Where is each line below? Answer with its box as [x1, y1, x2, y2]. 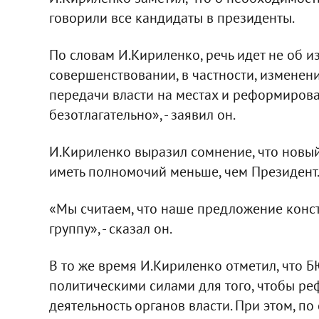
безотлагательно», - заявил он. [48, 105, 236, 124]
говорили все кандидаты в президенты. [48, 8, 295, 27]
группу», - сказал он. [48, 219, 172, 238]
